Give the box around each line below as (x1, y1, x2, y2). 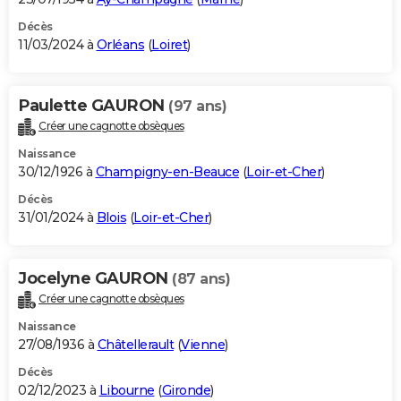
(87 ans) (172, 269, 230, 287)
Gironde (161, 381, 210, 398)
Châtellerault (97, 336, 174, 353)
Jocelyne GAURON (18, 268, 172, 288)
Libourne (98, 381, 155, 398)
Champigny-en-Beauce (95, 163, 239, 180)
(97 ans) (168, 97, 226, 115)
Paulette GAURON (18, 95, 168, 115)
